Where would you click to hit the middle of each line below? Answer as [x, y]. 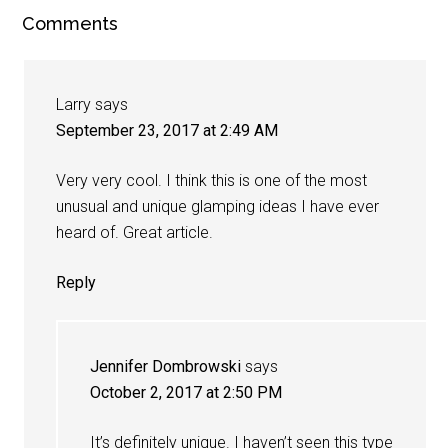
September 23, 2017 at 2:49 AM [167, 130]
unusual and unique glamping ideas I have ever [218, 206]
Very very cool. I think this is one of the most [212, 180]
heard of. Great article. [135, 232]
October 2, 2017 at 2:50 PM [186, 392]
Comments [70, 23]
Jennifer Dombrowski [166, 366]
